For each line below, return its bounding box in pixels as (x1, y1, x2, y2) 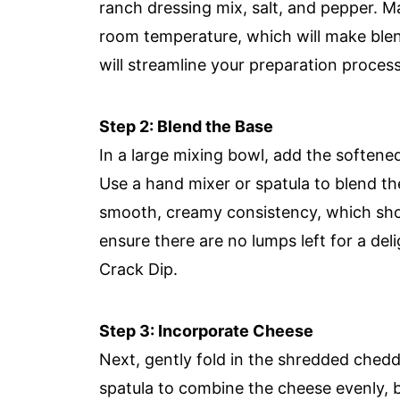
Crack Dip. (99, 260, 178, 279)
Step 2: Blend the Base (99, 117, 273, 136)
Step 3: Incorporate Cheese (99, 321, 313, 340)
